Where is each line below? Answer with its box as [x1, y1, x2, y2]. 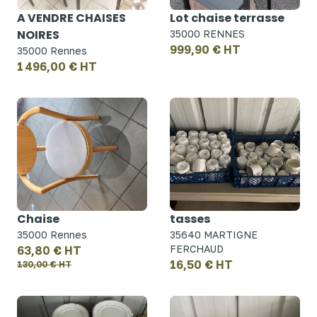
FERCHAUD [170, 243, 224, 255]
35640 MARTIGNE [170, 229, 258, 241]
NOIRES [17, 27, 59, 43]
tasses [170, 211, 210, 227]
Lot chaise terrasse [170, 10, 284, 26]
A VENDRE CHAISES [17, 10, 126, 26]
